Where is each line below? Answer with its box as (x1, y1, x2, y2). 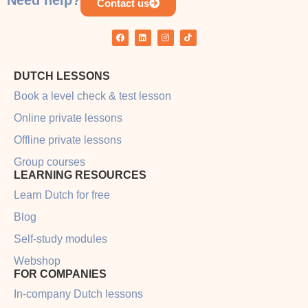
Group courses (14, 155, 85, 168)
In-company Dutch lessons (14, 287, 143, 300)
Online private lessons (14, 111, 122, 124)
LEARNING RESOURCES (14, 168, 146, 181)
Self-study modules (14, 232, 107, 245)
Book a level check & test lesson (14, 89, 171, 102)
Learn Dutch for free (14, 188, 110, 201)
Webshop (14, 254, 60, 267)
